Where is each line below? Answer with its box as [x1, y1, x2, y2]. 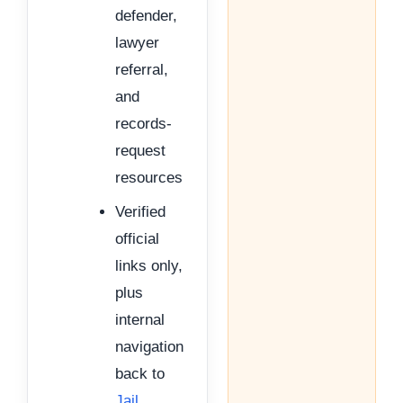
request [115, 141, 166, 159]
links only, [115, 256, 183, 274]
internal [115, 310, 165, 328]
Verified [115, 202, 166, 220]
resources [115, 168, 183, 186]
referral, [115, 60, 168, 78]
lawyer [115, 33, 159, 51]
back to [115, 364, 165, 382]
